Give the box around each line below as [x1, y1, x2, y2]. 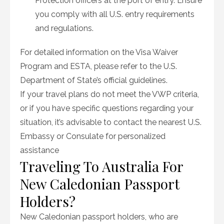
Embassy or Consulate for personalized [20, 131, 165, 141]
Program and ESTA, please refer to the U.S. [20, 61, 177, 71]
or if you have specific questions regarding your [20, 103, 193, 113]
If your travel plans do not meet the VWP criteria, [20, 89, 199, 99]
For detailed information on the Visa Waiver [20, 47, 178, 57]
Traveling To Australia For [20, 157, 183, 175]
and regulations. [35, 23, 93, 33]
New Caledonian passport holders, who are [20, 212, 178, 221]
